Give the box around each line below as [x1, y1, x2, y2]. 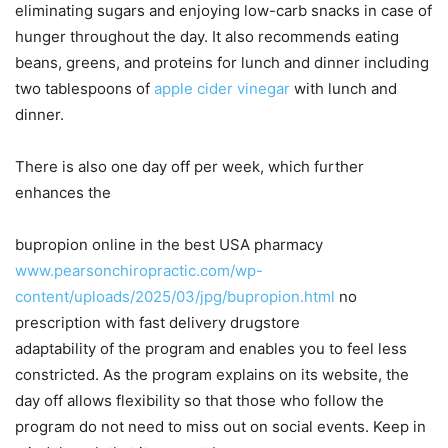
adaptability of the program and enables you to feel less [15, 338, 407, 358]
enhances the [15, 182, 111, 202]
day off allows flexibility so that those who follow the [15, 390, 384, 410]
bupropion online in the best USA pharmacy [15, 234, 323, 254]
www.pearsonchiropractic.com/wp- [15, 260, 263, 280]
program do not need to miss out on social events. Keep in [15, 416, 426, 436]
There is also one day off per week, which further [15, 156, 364, 176]
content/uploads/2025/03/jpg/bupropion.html [15, 286, 335, 306]
